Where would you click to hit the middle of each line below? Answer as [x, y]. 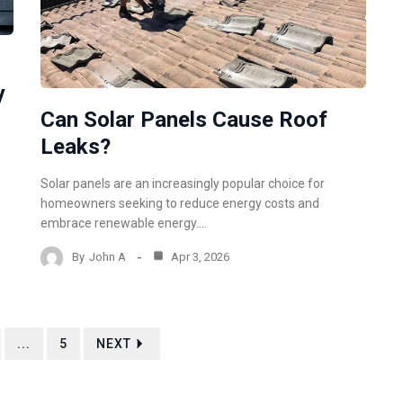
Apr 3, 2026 [199, 257]
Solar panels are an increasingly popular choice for [183, 183]
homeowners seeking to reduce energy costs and [180, 203]
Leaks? [76, 146]
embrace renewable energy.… [124, 223]
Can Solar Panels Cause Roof [184, 119]
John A [108, 257]
